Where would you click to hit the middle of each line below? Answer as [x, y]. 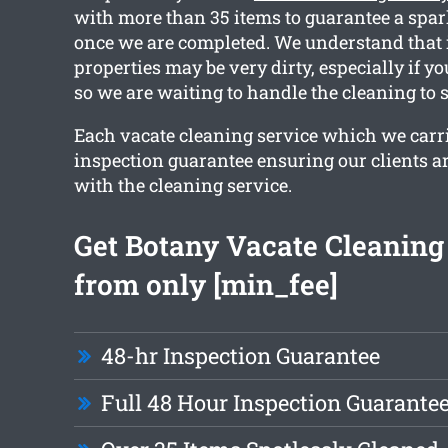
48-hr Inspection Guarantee [240, 356]
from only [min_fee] [205, 285]
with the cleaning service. [182, 185]
